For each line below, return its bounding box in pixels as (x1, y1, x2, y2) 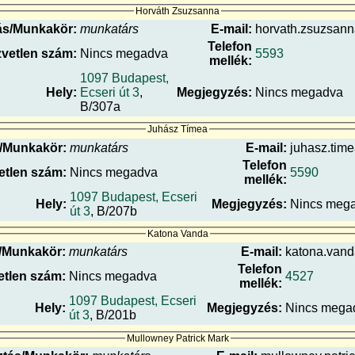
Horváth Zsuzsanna (136, 5, 219, 17)
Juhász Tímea (147, 124, 208, 136)
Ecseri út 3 (80, 85, 139, 99)
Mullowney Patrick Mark (126, 332, 229, 344)
